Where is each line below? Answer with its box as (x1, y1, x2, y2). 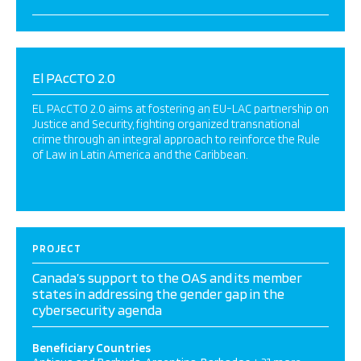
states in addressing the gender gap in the (32, 285, 284, 302)
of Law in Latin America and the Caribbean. (32, 147, 248, 162)
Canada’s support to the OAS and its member (32, 269, 302, 286)
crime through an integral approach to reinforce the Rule (32, 132, 320, 147)
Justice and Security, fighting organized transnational (32, 117, 300, 131)
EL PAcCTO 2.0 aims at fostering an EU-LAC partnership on (32, 102, 329, 116)
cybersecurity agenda (32, 301, 162, 318)
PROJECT (32, 243, 81, 255)
